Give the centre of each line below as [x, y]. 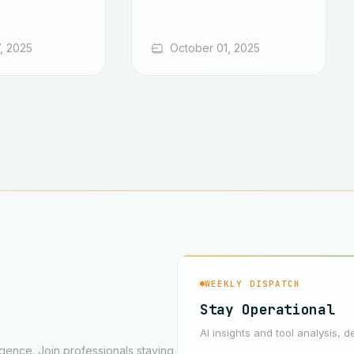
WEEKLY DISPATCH [253, 284]
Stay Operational [267, 310]
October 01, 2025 [215, 48]
